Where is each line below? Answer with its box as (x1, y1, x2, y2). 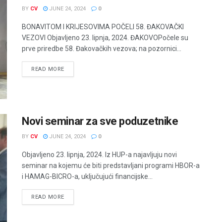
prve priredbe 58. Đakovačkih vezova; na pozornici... (22, 45, 181, 53)
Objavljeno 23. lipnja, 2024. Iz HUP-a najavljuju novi (22, 150, 177, 159)
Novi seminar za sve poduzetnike (22, 114, 178, 127)
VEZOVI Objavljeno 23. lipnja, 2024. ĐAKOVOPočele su (22, 34, 188, 42)
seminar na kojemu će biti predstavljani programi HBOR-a (22, 161, 200, 169)
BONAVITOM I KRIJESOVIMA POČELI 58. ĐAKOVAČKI (22, 23, 184, 31)
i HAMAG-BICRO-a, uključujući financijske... (22, 172, 153, 180)
